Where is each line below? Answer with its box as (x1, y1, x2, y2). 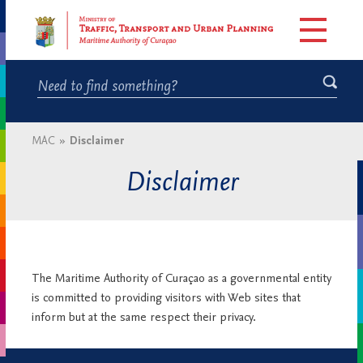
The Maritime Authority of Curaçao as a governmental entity (32, 273, 331, 285)
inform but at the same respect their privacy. (32, 312, 256, 324)
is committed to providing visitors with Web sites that (32, 293, 301, 305)
